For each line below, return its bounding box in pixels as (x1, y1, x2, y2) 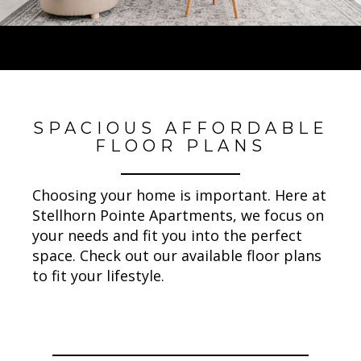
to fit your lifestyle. (32, 265, 164, 285)
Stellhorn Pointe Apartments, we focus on (32, 205, 324, 225)
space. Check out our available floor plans (32, 245, 322, 265)
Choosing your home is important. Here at (32, 185, 326, 205)
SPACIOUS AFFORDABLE (32, 118, 329, 139)
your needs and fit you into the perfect (32, 225, 302, 245)
